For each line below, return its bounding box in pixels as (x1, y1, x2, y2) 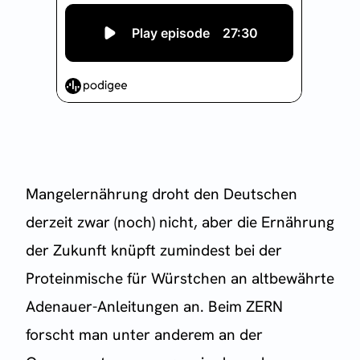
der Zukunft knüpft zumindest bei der (26, 240, 282, 261)
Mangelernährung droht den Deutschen (26, 184, 297, 205)
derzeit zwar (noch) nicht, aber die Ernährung (26, 212, 334, 233)
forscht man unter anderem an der (26, 325, 263, 346)
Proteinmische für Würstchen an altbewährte (26, 268, 334, 289)
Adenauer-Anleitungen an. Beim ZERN (26, 297, 283, 317)
